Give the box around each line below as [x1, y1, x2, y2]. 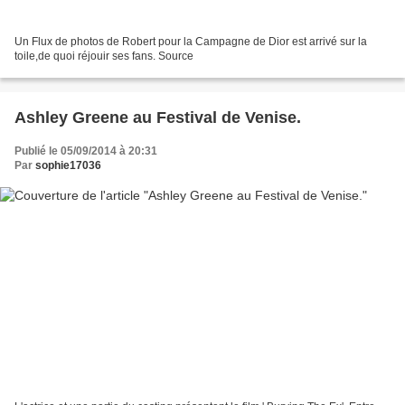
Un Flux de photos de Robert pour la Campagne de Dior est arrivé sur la [14, 34, 367, 48]
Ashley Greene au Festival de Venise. [14, 108, 301, 127]
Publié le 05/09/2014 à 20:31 [14, 144, 157, 157]
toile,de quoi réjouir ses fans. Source [14, 49, 193, 62]
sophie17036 [35, 158, 101, 172]
